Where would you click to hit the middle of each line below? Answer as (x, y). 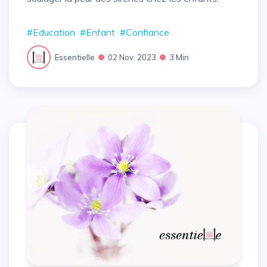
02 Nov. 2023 (132, 57)
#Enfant (97, 32)
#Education (51, 32)
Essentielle (75, 57)
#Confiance (145, 32)
